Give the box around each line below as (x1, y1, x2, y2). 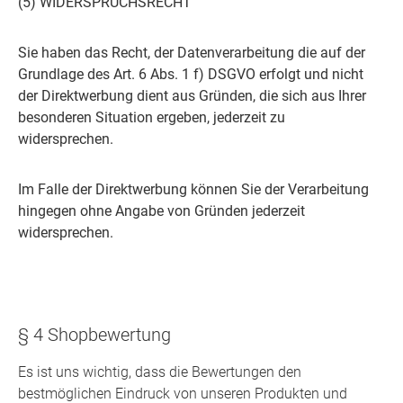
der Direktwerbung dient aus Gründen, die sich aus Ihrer (18, 87, 366, 105)
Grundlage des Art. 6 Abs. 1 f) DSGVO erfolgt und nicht (18, 66, 363, 84)
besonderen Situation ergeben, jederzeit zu (18, 109, 285, 127)
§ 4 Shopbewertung (18, 324, 171, 346)
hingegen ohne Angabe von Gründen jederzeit (18, 202, 305, 220)
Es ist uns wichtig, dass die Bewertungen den (18, 363, 301, 381)
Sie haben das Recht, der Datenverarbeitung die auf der (18, 44, 365, 62)
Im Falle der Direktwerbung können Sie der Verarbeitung (18, 181, 369, 199)
